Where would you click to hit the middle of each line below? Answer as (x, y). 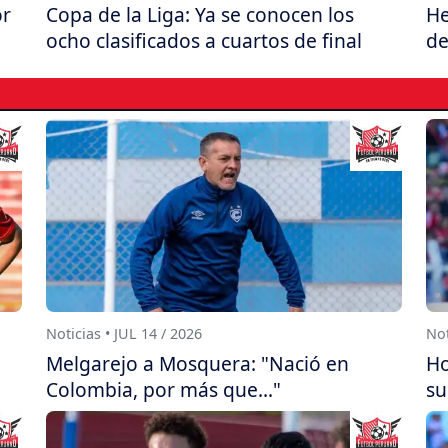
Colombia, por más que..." (163, 389)
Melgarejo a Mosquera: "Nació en (197, 363)
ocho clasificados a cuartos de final (204, 41)
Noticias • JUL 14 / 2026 (124, 333)
